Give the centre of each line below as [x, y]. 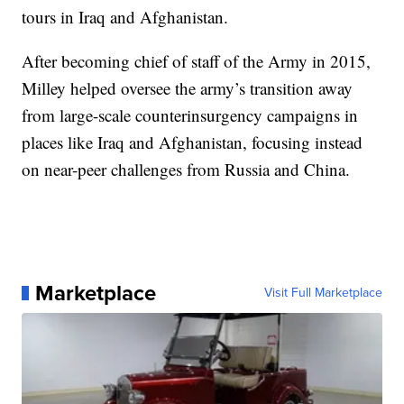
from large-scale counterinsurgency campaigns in [190, 115]
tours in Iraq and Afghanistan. [125, 17]
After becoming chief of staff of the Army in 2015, [197, 61]
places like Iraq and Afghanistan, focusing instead [193, 142]
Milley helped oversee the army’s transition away [188, 88]
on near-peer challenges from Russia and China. [186, 169]
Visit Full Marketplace [323, 293]
